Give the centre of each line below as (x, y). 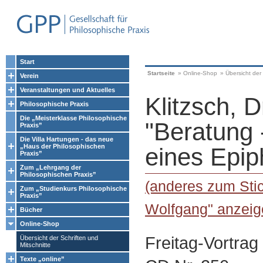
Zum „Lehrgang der (50, 167)
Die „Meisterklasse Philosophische (73, 118)
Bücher (31, 210)
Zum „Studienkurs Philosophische (73, 188)
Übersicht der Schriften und (59, 238)
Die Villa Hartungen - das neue (67, 139)
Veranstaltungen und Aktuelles (68, 90)
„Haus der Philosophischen (63, 146)
